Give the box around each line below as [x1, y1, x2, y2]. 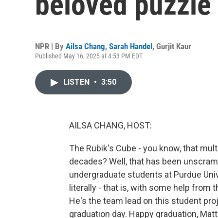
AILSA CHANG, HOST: [69, 120, 152, 130]
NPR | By [35, 41, 66, 51]
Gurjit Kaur [156, 41, 191, 51]
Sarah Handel [109, 41, 152, 51]
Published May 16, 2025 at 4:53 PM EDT [35, 52, 143, 60]
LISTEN [63, 77, 91, 87]
